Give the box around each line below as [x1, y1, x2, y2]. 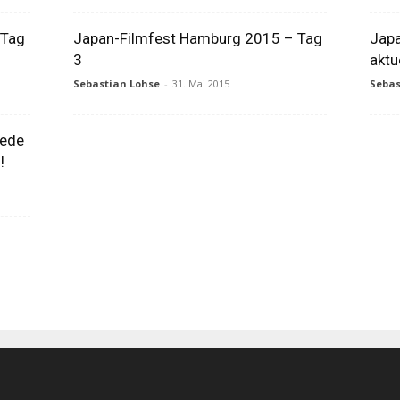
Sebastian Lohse [72, 77, 160, 90]
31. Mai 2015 [171, 77, 229, 90]
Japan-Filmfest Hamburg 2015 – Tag [72, 29, 322, 47]
